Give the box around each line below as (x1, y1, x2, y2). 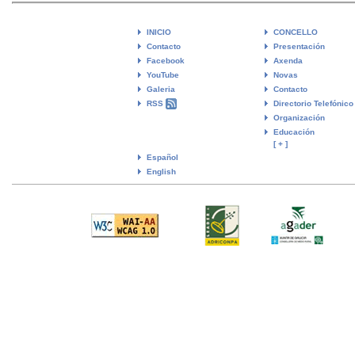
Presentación (273, 41, 325, 51)
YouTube (147, 70, 179, 79)
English (147, 166, 176, 176)
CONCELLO (273, 27, 318, 36)
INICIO (147, 27, 171, 36)
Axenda (273, 55, 303, 65)
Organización (273, 113, 325, 122)
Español (147, 152, 178, 162)
